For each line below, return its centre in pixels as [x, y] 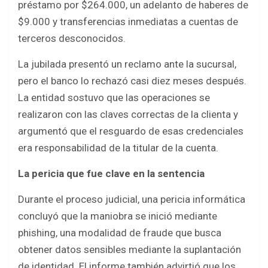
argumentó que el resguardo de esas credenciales [131, 131]
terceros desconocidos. [72, 39]
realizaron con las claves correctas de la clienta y [128, 115]
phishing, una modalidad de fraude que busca [120, 233]
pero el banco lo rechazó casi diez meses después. [132, 81]
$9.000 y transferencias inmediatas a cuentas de [128, 22]
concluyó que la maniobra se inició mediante [118, 216]
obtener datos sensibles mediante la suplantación [130, 250]
